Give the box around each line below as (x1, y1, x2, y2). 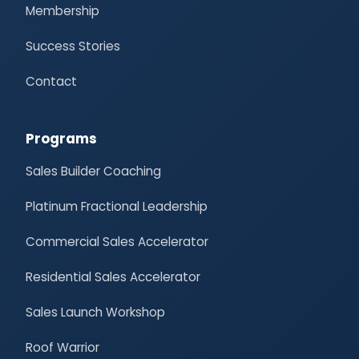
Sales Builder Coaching (26, 162, 161, 179)
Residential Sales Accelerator (26, 268, 200, 285)
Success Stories (26, 37, 120, 54)
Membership (26, 2, 99, 19)
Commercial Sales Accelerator (26, 232, 208, 250)
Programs (26, 128, 97, 148)
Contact (26, 72, 77, 90)
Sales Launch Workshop (26, 303, 165, 321)
